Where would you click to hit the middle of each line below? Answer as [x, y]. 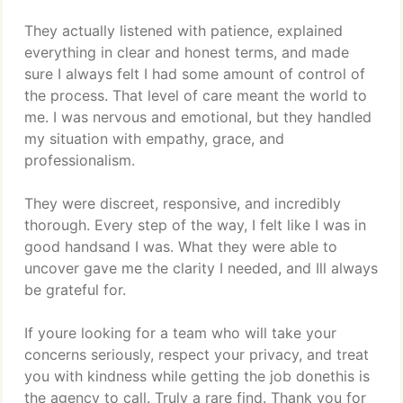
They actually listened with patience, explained [184, 31]
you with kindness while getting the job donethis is [197, 376]
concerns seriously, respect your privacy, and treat [197, 354]
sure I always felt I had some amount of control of [195, 74]
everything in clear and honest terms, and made [187, 52]
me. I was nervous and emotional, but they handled [198, 117]
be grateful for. [75, 290]
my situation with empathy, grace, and [154, 139]
